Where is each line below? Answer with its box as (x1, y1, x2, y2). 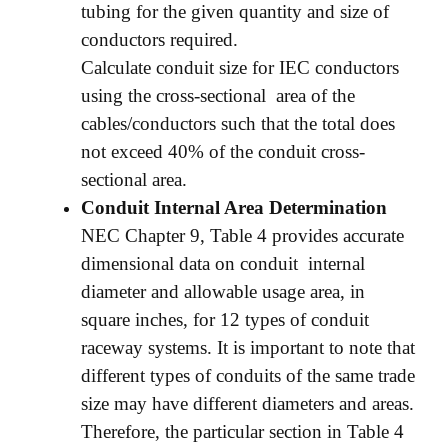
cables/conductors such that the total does (81, 112, 395, 134)
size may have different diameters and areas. (81, 392, 414, 414)
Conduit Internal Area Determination (81, 196, 387, 218)
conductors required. (81, 28, 238, 50)
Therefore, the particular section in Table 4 (81, 420, 404, 442)
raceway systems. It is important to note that (81, 336, 415, 358)
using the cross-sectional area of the (81, 84, 355, 106)
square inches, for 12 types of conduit (81, 308, 369, 330)
